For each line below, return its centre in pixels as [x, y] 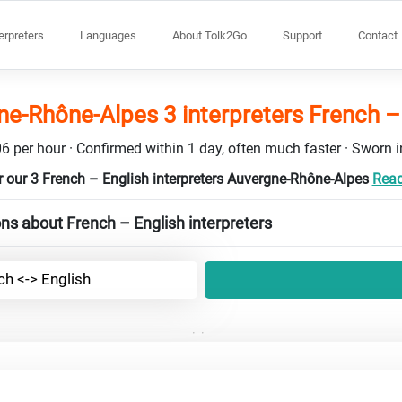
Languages [108, 35]
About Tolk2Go [210, 35]
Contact [378, 35]
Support [302, 35]
